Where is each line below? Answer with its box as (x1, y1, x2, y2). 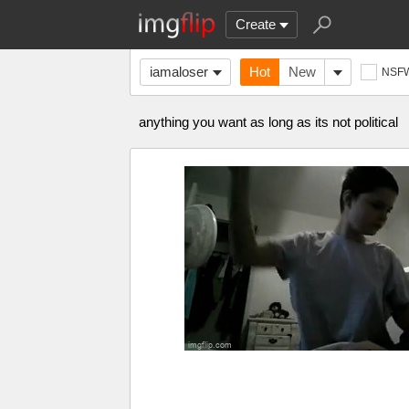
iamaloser (150, 64, 208, 79)
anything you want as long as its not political (139, 114, 398, 130)
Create (236, 16, 276, 32)
